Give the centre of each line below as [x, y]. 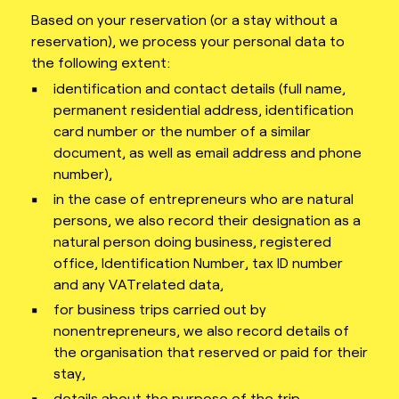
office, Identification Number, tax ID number [198, 263]
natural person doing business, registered [192, 241]
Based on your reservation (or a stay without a [184, 19]
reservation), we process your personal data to [188, 40]
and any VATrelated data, [138, 284]
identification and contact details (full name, [199, 88]
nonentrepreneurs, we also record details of [201, 330]
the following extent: [101, 61]
